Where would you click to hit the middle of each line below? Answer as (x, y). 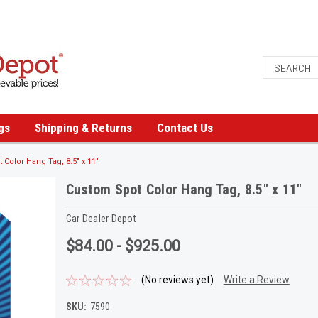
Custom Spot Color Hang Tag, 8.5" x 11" (184, 190)
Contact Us (185, 128)
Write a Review (256, 280)
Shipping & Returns (83, 128)
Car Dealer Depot (101, 218)
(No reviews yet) (177, 280)
